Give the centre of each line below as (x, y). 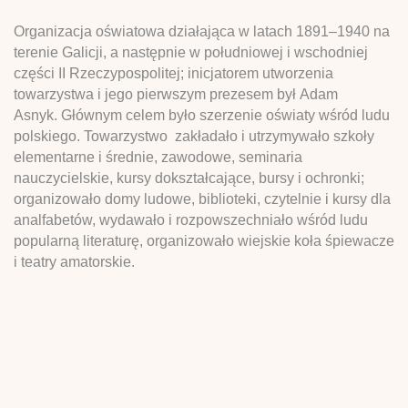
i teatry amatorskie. (74, 261)
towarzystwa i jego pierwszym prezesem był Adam (176, 94)
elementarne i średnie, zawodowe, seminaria (158, 157)
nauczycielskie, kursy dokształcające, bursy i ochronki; (189, 178)
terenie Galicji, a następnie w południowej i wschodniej (191, 52)
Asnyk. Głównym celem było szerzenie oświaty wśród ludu (202, 115)
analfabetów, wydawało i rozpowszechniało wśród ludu (191, 219)
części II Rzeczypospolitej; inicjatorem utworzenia (173, 73)
